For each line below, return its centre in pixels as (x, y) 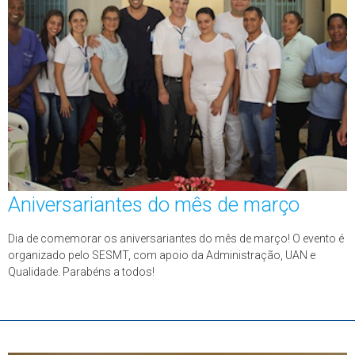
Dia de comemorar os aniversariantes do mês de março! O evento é (176, 239)
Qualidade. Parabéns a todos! (81, 272)
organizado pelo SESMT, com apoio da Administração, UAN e (162, 255)
